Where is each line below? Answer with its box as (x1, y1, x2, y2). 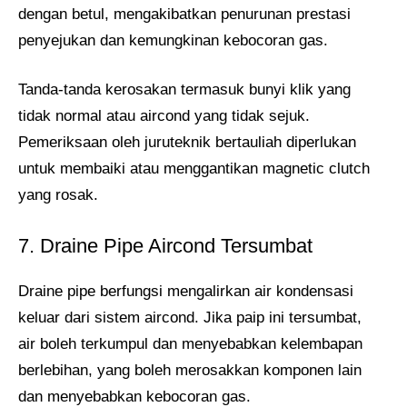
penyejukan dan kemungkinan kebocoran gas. (18, 31, 328, 49)
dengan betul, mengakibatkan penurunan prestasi (18, 5, 351, 23)
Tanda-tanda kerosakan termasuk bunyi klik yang (18, 81, 351, 99)
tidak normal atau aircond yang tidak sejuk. (18, 107, 310, 125)
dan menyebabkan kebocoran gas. (18, 387, 251, 405)
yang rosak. (18, 186, 98, 204)
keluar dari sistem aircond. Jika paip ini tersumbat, (18, 308, 362, 326)
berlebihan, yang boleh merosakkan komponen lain (18, 361, 362, 379)
